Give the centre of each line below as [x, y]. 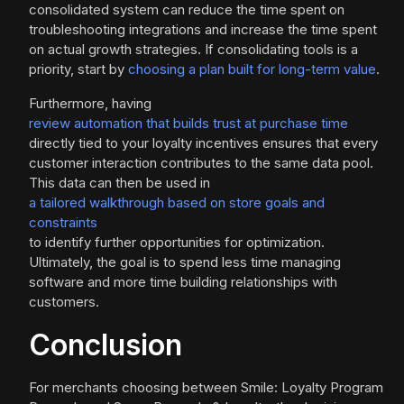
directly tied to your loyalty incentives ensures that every [203, 143]
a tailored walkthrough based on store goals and [177, 203]
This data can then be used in [119, 183]
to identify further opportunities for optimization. [177, 243]
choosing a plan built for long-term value [252, 69]
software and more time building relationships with [183, 282]
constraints [63, 223]
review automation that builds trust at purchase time [188, 124]
